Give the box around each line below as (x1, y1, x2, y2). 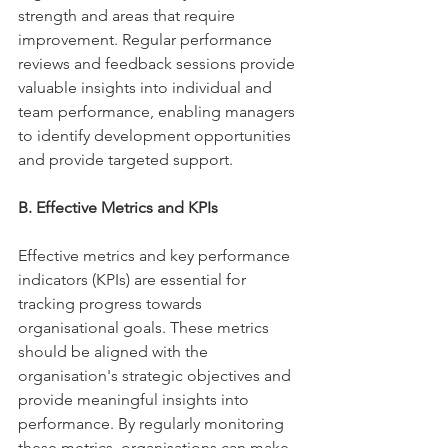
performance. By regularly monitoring (18, 414, 288, 433)
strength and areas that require (18, 6, 239, 25)
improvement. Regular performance (18, 30, 276, 49)
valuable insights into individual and (18, 78, 276, 97)
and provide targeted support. (18, 150, 237, 169)
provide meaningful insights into (18, 390, 253, 409)
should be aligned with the (18, 342, 212, 361)
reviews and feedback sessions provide (18, 54, 299, 73)
